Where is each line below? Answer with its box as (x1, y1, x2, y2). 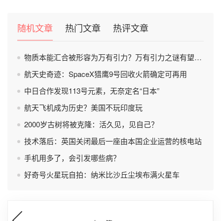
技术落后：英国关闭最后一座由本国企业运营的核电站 (24, 136, 202, 146)
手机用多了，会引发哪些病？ (24, 152, 120, 163)
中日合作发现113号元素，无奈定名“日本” (24, 85, 159, 96)
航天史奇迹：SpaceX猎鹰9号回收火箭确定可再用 (24, 69, 187, 79)
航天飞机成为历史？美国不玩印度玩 (24, 102, 143, 112)
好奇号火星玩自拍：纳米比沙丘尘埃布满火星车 (24, 169, 180, 180)
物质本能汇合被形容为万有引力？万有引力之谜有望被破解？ (24, 52, 194, 62)
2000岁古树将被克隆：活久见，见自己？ (24, 119, 158, 129)
